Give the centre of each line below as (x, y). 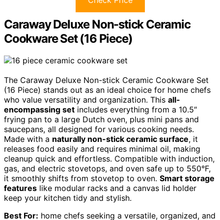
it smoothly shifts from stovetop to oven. (82, 178)
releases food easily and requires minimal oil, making (102, 149)
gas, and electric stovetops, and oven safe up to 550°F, (107, 168)
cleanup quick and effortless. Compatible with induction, (109, 158)
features (20, 188)
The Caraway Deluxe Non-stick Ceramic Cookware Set (106, 80)
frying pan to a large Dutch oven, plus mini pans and (101, 119)
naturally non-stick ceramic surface (120, 139)
